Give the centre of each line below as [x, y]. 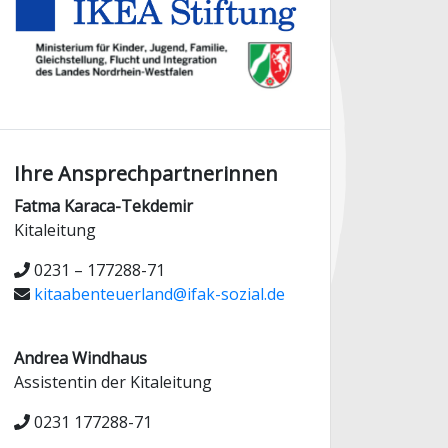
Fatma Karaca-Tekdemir [103, 205]
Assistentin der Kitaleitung [113, 381]
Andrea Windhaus [80, 357]
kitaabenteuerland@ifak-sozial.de [159, 293]
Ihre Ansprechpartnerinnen [146, 173]
